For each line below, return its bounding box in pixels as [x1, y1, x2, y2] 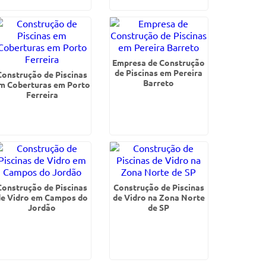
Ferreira [26, 89, 58, 100]
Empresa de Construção [112, 57, 205, 68]
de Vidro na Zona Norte [112, 192, 205, 202]
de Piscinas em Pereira [115, 67, 203, 78]
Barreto [143, 77, 175, 88]
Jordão [28, 202, 56, 213]
